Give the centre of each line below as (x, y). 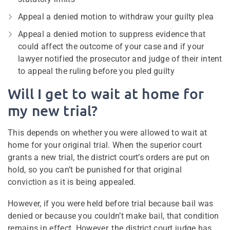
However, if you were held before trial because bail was (111, 203)
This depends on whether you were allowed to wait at (108, 132)
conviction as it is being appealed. (72, 182)
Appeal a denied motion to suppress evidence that (112, 34)
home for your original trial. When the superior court (105, 145)
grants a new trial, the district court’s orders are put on (109, 157)
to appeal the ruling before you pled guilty (96, 71)
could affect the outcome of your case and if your (111, 46)
